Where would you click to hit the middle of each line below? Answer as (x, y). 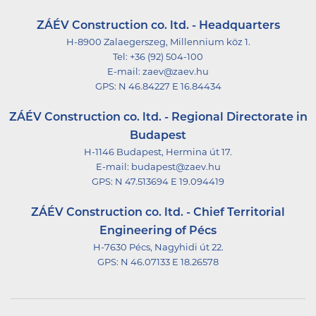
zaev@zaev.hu (176, 73)
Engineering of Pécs (158, 232)
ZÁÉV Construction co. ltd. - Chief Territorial (158, 213)
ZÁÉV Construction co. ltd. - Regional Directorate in (158, 118)
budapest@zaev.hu (176, 168)
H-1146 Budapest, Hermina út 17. (158, 153)
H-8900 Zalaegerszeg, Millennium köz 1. (158, 43)
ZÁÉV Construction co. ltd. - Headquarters (158, 26)
